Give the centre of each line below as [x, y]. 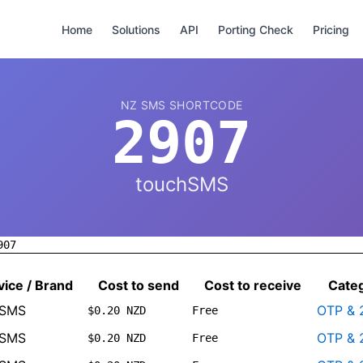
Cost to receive [253, 285]
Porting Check [256, 29]
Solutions [136, 29]
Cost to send [138, 285]
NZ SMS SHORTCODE [181, 105]
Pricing [331, 29]
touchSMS [181, 184]
